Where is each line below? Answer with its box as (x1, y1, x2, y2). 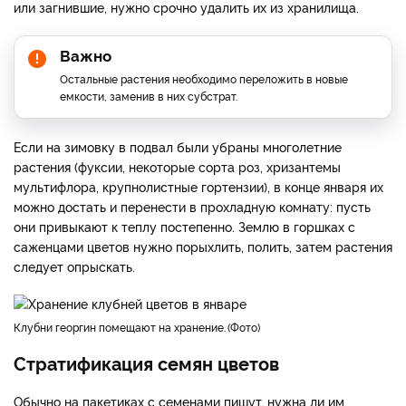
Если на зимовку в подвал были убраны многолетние (14, 137, 342, 155)
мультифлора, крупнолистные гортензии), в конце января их (14, 177, 383, 195)
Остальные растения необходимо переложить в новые (60, 70, 348, 86)
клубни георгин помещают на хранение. (21, 318, 226, 334)
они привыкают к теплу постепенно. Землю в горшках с (14, 217, 355, 235)
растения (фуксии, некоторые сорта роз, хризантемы (14, 157, 341, 175)
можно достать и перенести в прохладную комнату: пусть (14, 197, 371, 215)
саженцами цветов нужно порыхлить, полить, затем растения (14, 237, 392, 255)
